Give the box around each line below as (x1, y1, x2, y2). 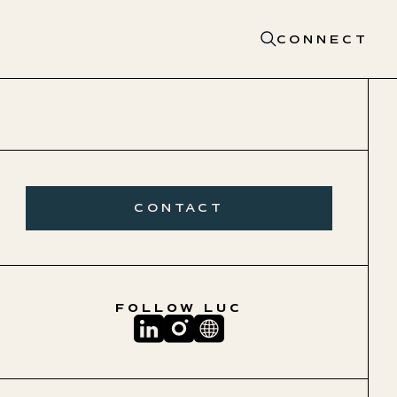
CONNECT (276, 31, 370, 47)
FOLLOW (114, 300, 205, 315)
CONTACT (133, 200, 225, 215)
